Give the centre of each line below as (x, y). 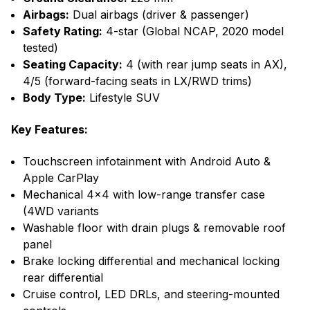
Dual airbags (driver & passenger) (159, 15)
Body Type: (54, 98)
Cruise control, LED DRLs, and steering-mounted (151, 294)
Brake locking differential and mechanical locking (151, 261)
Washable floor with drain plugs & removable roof (154, 228)
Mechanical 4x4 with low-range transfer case (144, 195)
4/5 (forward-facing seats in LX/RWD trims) (137, 81)
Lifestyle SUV (123, 98)
